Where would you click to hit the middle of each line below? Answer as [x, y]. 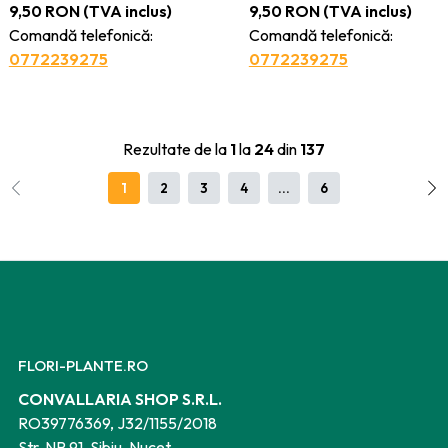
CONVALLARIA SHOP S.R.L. [120, 398]
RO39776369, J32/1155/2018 [117, 422]
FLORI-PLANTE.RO [83, 365]
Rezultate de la [176, 148]
